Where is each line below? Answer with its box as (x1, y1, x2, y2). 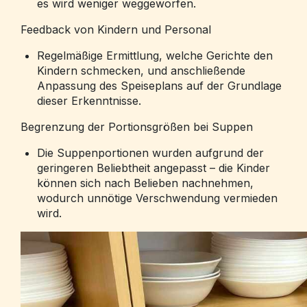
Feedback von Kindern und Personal (21, 23, 211, 36)
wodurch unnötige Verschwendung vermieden (37, 191, 278, 205)
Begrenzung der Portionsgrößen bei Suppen (21, 120, 253, 134)
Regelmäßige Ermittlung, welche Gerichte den (37, 49, 273, 62)
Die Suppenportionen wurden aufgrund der (37, 146, 264, 160)
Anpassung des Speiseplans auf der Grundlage (37, 79, 282, 93)
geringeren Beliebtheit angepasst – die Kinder (37, 161, 270, 175)
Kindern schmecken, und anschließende (37, 64, 245, 77)
